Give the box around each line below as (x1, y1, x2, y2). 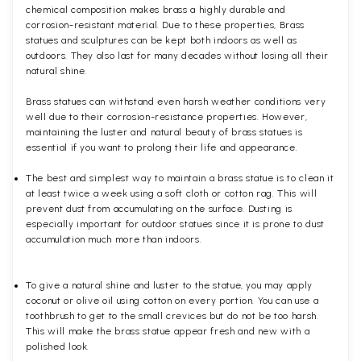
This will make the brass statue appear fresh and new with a (26, 325, 310, 337)
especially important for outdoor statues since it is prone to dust (26, 218, 325, 230)
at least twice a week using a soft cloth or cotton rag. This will (26, 187, 317, 199)
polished (26, 340, 68, 352)
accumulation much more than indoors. (26, 233, 202, 245)
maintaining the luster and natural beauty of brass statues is (26, 126, 303, 138)
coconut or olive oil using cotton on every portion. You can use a (26, 294, 319, 306)
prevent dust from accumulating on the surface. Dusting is (26, 202, 293, 214)
